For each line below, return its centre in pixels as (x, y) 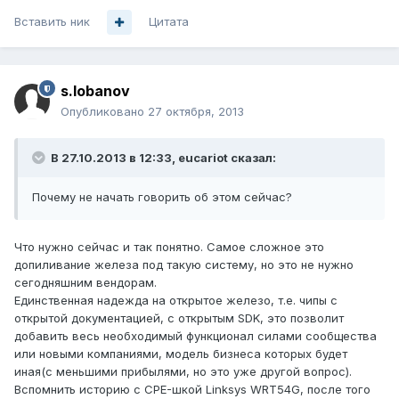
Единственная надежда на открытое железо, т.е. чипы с (176, 301)
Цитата (169, 22)
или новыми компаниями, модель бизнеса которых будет (181, 354)
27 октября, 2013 (196, 112)
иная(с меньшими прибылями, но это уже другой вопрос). (183, 372)
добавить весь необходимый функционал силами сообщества (195, 336)
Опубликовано (104, 112)
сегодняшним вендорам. (85, 283)
